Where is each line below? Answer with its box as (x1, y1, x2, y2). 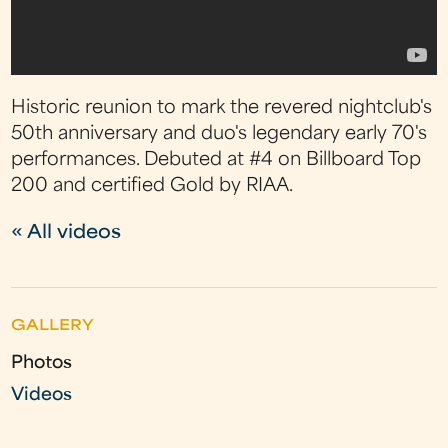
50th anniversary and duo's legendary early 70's (11, 126, 428, 144)
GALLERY (11, 319, 95, 335)
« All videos (11, 225, 122, 243)
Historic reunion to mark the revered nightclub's (11, 100, 433, 118)
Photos (11, 355, 73, 373)
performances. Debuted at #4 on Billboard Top (11, 152, 422, 170)
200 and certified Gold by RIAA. (11, 178, 294, 196)
